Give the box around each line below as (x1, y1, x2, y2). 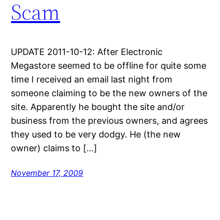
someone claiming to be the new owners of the (11, 87, 208, 98)
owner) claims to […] (11, 142, 98, 153)
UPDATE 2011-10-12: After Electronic (11, 46, 163, 57)
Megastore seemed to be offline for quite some (11, 60, 207, 71)
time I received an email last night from (11, 74, 173, 84)
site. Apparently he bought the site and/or (11, 101, 185, 112)
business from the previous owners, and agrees (11, 115, 208, 126)
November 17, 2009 (11, 167, 83, 178)
